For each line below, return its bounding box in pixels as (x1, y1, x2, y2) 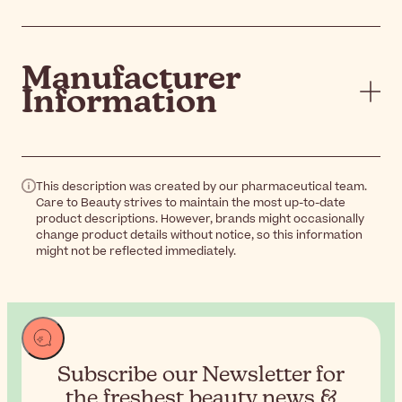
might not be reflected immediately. (36, 242, 236, 259)
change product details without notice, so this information (36, 226, 363, 243)
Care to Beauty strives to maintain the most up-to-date (36, 194, 345, 211)
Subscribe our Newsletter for (57, 363, 345, 386)
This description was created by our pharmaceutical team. (36, 178, 367, 195)
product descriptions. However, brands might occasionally (36, 210, 364, 227)
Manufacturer (22, 63, 240, 96)
